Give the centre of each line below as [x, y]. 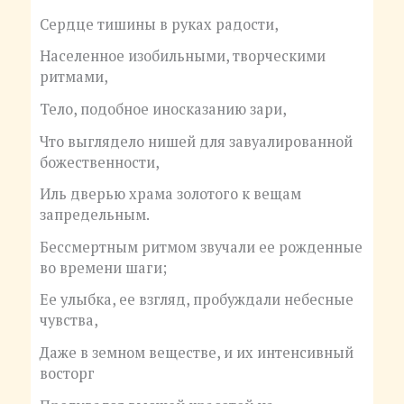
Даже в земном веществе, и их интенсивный [196, 353]
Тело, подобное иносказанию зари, [163, 109]
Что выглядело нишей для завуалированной [196, 141]
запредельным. [94, 215]
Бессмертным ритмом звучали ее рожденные [201, 247]
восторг [67, 374]
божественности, [99, 162]
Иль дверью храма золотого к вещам [170, 194]
